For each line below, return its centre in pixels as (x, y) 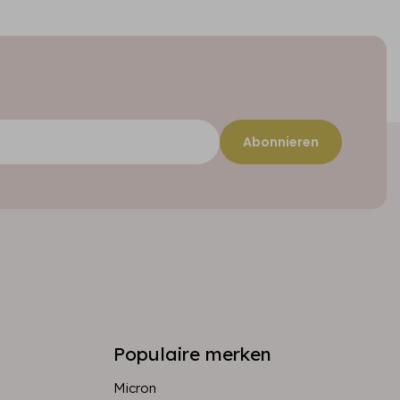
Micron (135, 388)
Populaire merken (192, 354)
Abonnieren (281, 142)
